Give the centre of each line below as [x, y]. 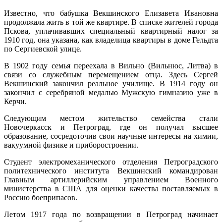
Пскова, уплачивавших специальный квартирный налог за [111, 31]
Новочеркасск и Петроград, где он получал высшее [111, 127]
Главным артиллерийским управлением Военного [111, 180]
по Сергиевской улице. [43, 49]
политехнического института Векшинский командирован [111, 171]
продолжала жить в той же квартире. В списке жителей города [111, 22]
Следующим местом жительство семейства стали [111, 118]
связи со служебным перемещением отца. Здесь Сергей [111, 75]
